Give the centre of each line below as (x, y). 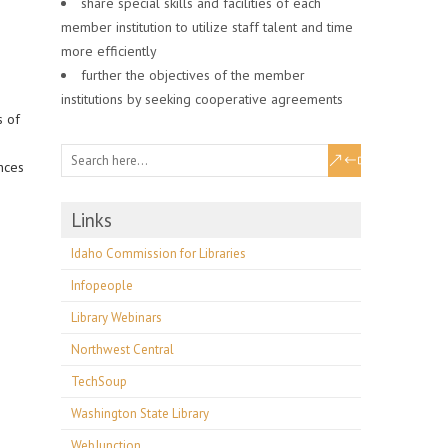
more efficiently (109, 51)
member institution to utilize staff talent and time (207, 27)
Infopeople (102, 285)
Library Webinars (116, 317)
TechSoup (99, 381)
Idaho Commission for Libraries (158, 253)
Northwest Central (122, 349)
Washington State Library (140, 413)
